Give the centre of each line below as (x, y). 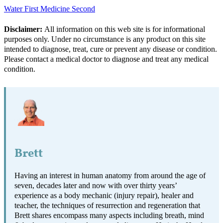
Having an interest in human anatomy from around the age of (110, 175)
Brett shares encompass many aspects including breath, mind (110, 215)
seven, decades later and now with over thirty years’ (96, 185)
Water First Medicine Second (50, 9)
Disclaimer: (23, 30)
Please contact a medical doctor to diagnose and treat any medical (106, 59)
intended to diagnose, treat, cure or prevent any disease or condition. (111, 50)
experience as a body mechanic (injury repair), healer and (104, 195)
